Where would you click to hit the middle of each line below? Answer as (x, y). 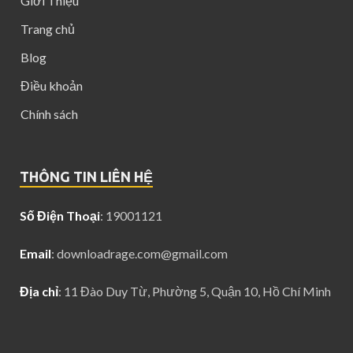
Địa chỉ (39, 292)
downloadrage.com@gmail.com (142, 254)
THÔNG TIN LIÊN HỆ (86, 177)
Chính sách (49, 114)
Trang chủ (48, 29)
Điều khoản (52, 86)
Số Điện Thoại (60, 216)
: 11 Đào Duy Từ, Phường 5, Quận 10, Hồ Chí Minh (195, 292)
